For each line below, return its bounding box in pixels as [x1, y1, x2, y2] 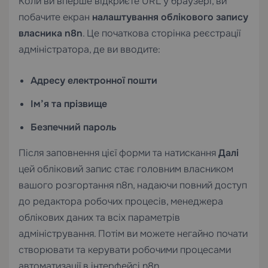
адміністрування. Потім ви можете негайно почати [19, 227, 248, 240]
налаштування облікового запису [92, 10, 248, 23]
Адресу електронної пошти [31, 74, 157, 87]
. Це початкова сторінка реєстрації [83, 26, 240, 39]
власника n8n [19, 26, 83, 39]
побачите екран [19, 10, 92, 23]
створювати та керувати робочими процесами [19, 243, 231, 256]
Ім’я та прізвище [31, 97, 107, 110]
